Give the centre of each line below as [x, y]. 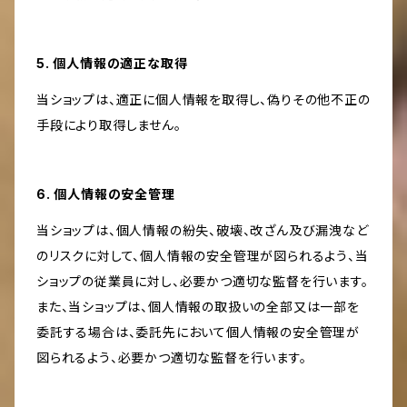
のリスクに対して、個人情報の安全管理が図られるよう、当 [203, 256]
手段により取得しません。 [109, 125]
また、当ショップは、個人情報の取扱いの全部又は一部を [198, 307]
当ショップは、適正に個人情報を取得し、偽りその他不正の [203, 100]
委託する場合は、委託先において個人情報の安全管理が [198, 333]
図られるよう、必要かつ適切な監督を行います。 [172, 358]
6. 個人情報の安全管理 [106, 194]
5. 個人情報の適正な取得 [112, 64]
